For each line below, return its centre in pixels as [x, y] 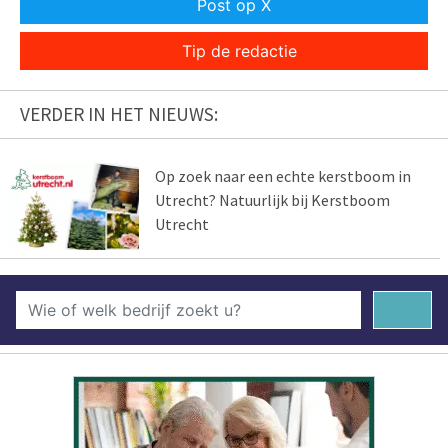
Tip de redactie [239, 51]
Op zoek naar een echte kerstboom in [282, 176]
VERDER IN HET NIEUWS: [119, 114]
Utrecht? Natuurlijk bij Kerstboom [272, 200]
